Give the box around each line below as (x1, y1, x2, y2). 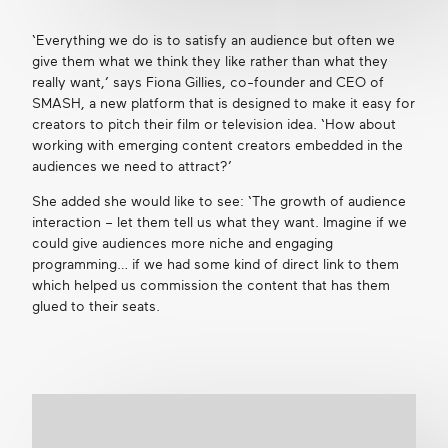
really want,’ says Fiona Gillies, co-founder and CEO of (31, 75, 384, 91)
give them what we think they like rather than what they (31, 54, 388, 70)
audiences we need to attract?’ (31, 159, 232, 175)
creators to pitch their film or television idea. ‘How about (31, 117, 396, 133)
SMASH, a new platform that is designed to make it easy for (31, 96, 415, 112)
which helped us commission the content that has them (31, 278, 390, 294)
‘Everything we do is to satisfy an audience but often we (31, 33, 395, 49)
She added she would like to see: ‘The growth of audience (31, 194, 406, 210)
